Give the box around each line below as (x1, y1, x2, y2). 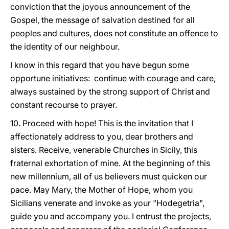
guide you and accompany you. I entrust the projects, (10, 211, 211, 221)
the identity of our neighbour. (10, 41, 120, 52)
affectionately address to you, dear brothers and (10, 131, 193, 142)
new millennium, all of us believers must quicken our (10, 171, 207, 181)
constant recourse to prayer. (10, 100, 117, 110)
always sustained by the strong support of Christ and (10, 86, 210, 97)
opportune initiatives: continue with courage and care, (10, 73, 216, 83)
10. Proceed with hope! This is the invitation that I (10, 118, 193, 128)
